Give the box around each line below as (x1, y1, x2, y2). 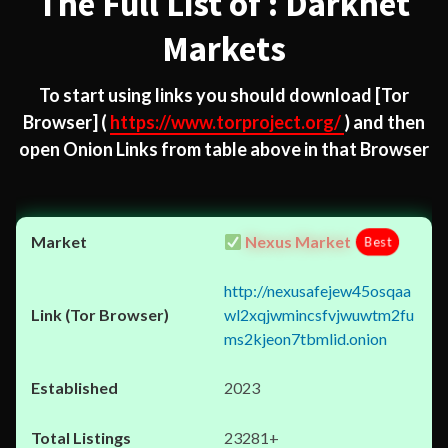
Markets (162, 27, 286, 71)
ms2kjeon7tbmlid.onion (224, 329, 387, 348)
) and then (344, 111, 425, 133)
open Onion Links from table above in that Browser (19, 138, 429, 160)
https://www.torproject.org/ (110, 111, 344, 133)
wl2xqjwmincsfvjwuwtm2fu (224, 305, 414, 324)
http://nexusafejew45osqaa (224, 281, 411, 300)
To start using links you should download (39, 84, 375, 106)
